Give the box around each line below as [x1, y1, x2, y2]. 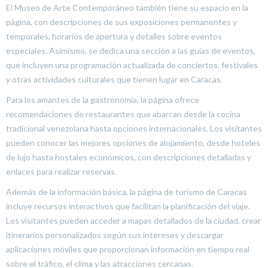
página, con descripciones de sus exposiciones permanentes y [6, 17, 237, 27]
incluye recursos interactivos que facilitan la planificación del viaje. [6, 201, 250, 211]
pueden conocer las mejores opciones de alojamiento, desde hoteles [6, 138, 260, 148]
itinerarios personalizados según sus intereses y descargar [6, 230, 224, 240]
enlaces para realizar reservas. [6, 166, 117, 176]
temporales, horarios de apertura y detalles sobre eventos [6, 31, 222, 41]
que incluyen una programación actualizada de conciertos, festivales [6, 60, 258, 70]
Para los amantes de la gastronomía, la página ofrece [6, 95, 199, 105]
